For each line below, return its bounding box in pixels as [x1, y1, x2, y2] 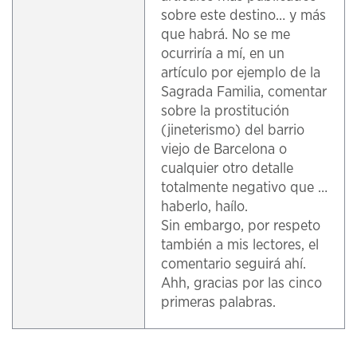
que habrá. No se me [161, 27, 291, 43]
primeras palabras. [161, 295, 277, 311]
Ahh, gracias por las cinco [161, 276, 323, 292]
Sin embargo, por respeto [161, 218, 321, 234]
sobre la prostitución [161, 104, 290, 120]
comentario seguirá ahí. [161, 257, 307, 273]
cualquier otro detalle [161, 161, 294, 177]
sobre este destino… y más [161, 8, 327, 24]
